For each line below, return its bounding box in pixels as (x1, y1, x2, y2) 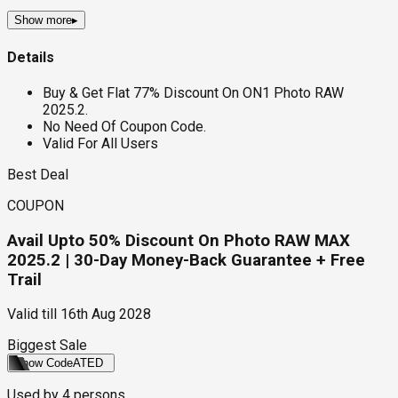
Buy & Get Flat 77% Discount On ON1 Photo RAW (43, 84, 344, 101)
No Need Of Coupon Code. (43, 117, 206, 135)
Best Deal (7, 165, 68, 183)
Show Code (14, 356, 73, 370)
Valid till (7, 306, 57, 323)
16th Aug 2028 (60, 306, 151, 323)
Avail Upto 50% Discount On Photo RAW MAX (7, 230, 350, 251)
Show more (14, 13, 72, 28)
